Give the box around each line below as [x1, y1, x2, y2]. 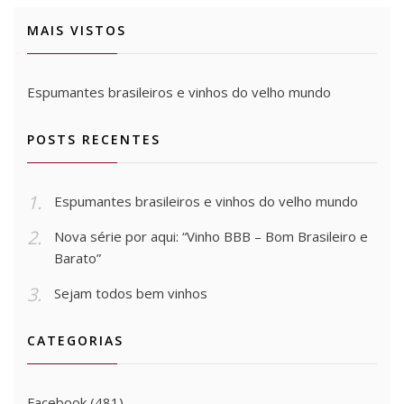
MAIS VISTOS [27, 21, 126, 39]
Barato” [54, 248, 101, 267]
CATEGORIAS [27, 331, 124, 349]
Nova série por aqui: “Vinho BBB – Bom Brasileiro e [54, 226, 368, 245]
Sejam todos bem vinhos [54, 283, 207, 302]
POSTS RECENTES [27, 130, 161, 148]
